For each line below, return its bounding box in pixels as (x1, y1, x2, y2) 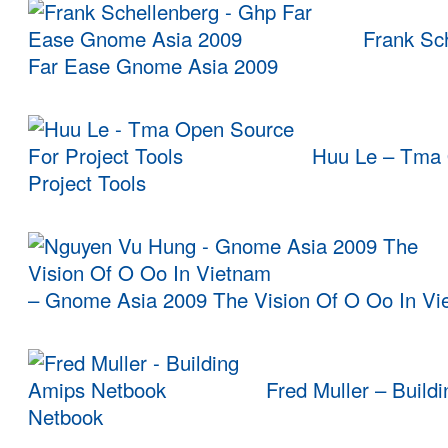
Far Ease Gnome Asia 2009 (28, 51, 278, 81)
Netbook (28, 402, 103, 432)
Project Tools (28, 168, 146, 198)
